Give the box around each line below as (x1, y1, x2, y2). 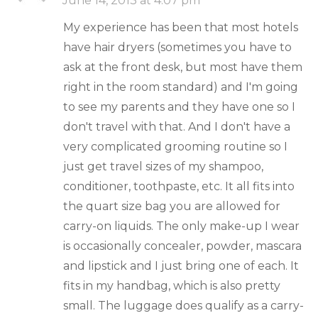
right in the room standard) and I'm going (63, 79, 298, 94)
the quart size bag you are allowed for (63, 199, 280, 213)
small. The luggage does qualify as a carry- (63, 298, 304, 312)
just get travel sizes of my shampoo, (63, 159, 263, 173)
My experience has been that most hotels (63, 20, 298, 34)
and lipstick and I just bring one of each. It (63, 258, 299, 273)
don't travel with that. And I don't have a (63, 119, 290, 133)
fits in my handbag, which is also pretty (63, 278, 280, 292)
